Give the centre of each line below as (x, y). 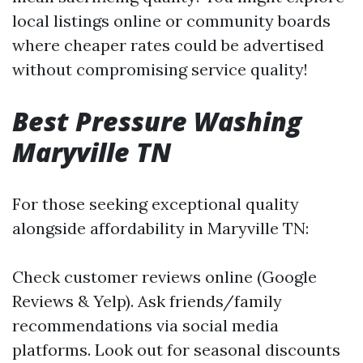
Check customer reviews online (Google (164, 277)
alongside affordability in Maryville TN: (160, 228)
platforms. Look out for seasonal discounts (176, 350)
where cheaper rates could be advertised (168, 45)
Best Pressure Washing (157, 121)
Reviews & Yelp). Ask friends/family (147, 301)
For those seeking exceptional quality (156, 204)
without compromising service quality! (160, 69)
